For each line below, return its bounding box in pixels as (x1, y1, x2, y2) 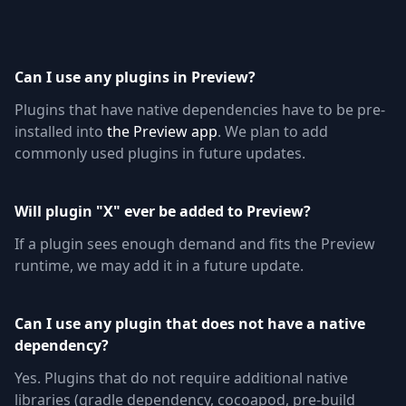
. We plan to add (217, 121, 328, 142)
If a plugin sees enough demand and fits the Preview (14, 234, 375, 255)
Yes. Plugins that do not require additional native (14, 368, 348, 389)
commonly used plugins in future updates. (14, 143, 305, 164)
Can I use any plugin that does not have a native (14, 314, 365, 334)
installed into (14, 121, 107, 142)
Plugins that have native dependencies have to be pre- (14, 100, 385, 121)
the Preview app (107, 121, 217, 142)
